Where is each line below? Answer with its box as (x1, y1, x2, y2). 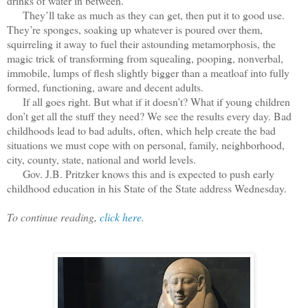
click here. (100, 209, 144, 224)
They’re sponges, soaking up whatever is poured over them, (7, 21, 263, 36)
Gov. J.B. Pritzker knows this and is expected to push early (7, 166, 274, 181)
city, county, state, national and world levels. (7, 151, 196, 166)
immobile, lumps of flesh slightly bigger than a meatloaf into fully (7, 65, 289, 80)
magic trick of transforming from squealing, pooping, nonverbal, (7, 50, 283, 65)
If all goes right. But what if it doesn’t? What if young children (7, 93, 290, 109)
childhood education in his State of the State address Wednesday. (7, 180, 287, 195)
